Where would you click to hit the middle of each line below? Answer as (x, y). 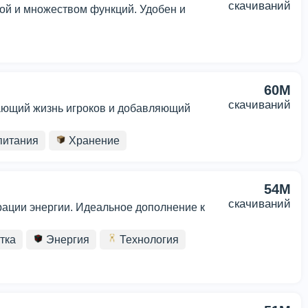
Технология (148, 240)
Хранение (93, 141)
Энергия (66, 240)
